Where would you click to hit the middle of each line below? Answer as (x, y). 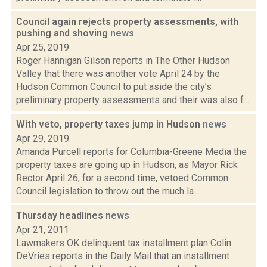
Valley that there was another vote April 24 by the (118, 74)
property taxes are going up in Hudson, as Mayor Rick (127, 165)
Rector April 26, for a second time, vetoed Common (122, 178)
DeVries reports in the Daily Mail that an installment (123, 256)
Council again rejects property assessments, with (127, 22)
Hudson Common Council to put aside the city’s (114, 87)
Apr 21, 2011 (43, 230)
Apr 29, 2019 (43, 139)
